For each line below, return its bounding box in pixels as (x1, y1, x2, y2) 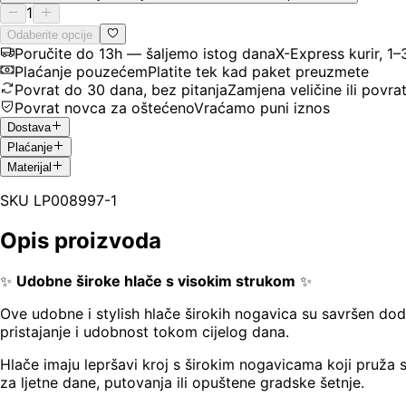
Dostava (7, 120, 51, 134)
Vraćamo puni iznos (194, 98, 330, 117)
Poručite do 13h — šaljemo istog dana (14, 43, 275, 63)
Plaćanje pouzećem (14, 62, 148, 81)
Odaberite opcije (7, 27, 92, 42)
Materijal (7, 160, 52, 175)
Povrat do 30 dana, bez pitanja (14, 80, 227, 99)
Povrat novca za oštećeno (14, 98, 194, 117)
